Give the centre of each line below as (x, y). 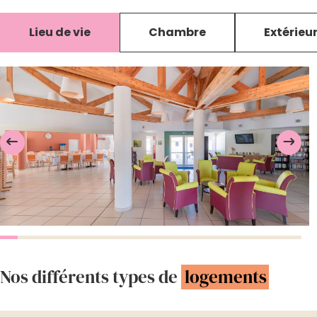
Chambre (177, 32)
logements (226, 276)
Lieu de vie (60, 32)
